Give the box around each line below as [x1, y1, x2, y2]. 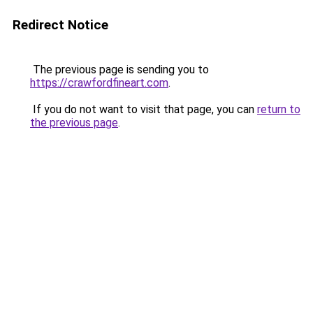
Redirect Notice [13, 17, 108, 33]
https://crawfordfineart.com [30, 76, 168, 89]
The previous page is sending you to [30, 63, 209, 76]
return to [257, 103, 300, 116]
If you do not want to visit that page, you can [30, 103, 257, 116]
